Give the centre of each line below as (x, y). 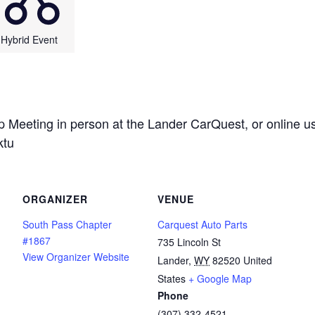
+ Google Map (220, 278)
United (258, 260)
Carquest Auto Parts (202, 224)
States (172, 278)
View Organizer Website (76, 256)
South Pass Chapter (67, 224)
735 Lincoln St (189, 242)
